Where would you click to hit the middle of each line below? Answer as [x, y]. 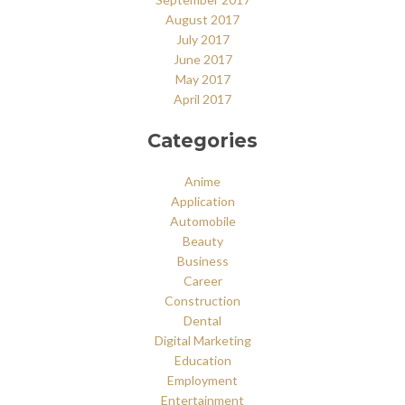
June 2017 [202, 60]
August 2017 [202, 20]
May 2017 [202, 80]
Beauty [202, 240]
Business [202, 260]
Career [202, 280]
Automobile [202, 221]
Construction [202, 300]
